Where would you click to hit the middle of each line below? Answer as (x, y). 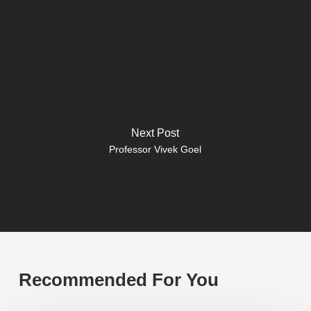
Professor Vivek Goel (155, 149)
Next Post (155, 133)
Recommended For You (118, 280)
